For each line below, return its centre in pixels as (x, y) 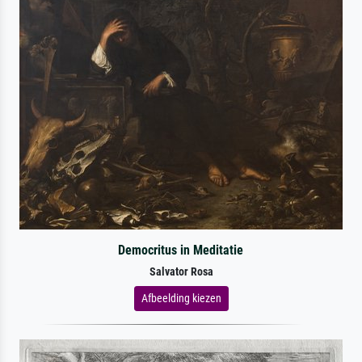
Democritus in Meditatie (181, 250)
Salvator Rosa (181, 271)
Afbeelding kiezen (181, 298)
